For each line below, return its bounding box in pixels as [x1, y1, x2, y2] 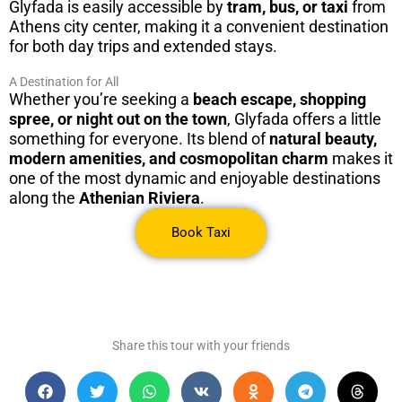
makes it [328, 149, 393, 168]
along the [9, 188, 79, 207]
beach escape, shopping [193, 90, 366, 109]
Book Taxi [171, 224, 231, 240]
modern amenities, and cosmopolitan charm [9, 149, 328, 168]
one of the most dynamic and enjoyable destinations [9, 169, 380, 188]
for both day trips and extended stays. [9, 37, 277, 56]
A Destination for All [9, 74, 118, 89]
